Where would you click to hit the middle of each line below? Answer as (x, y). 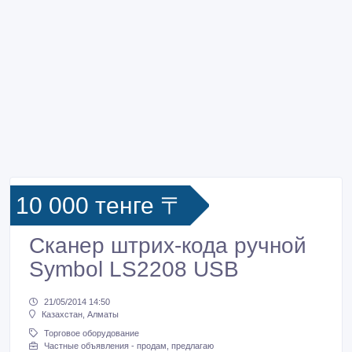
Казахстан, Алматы (80, 315)
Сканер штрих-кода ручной (168, 246)
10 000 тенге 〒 (100, 205)
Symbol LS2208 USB (134, 269)
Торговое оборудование (92, 334)
